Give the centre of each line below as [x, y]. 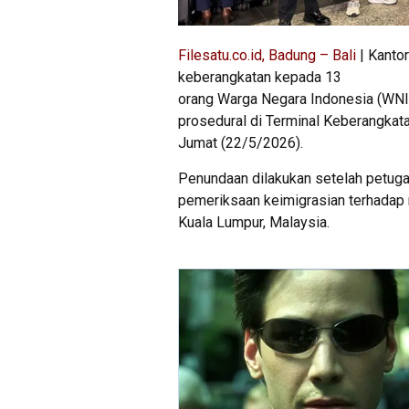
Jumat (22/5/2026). [241, 143]
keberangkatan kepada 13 [260, 78]
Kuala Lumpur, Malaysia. [254, 223]
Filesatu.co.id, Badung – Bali [267, 56]
